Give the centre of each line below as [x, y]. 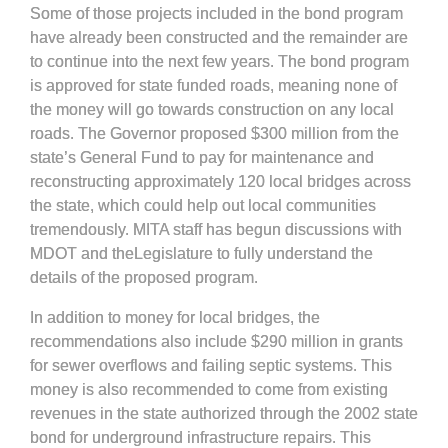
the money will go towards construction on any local [212, 109]
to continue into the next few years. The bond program [219, 61]
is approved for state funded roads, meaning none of [213, 85]
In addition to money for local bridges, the [175, 317]
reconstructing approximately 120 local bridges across [220, 181]
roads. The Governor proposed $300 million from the [214, 133]
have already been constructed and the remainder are [219, 37]
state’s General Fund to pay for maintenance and [202, 157]
